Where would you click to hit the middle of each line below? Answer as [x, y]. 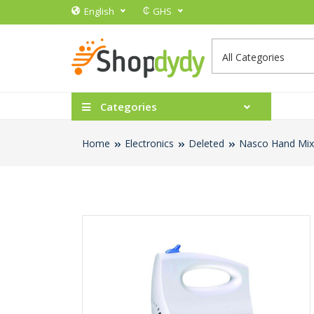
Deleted [206, 144]
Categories [127, 107]
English [99, 11]
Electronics [149, 144]
